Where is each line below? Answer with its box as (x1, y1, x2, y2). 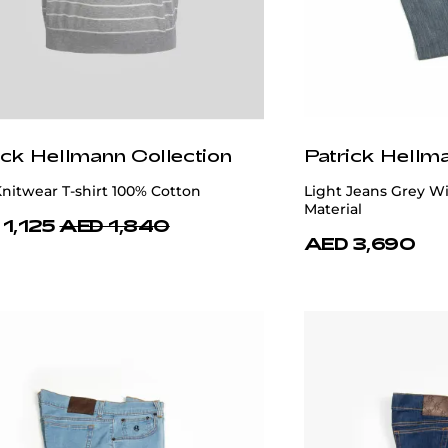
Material (304, 200, 362, 219)
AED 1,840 (59, 215, 170, 236)
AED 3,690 (304, 233, 416, 254)
